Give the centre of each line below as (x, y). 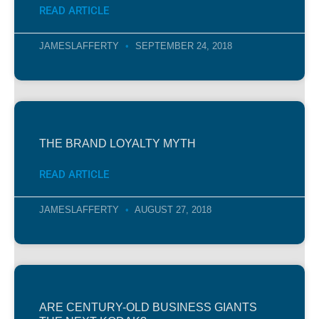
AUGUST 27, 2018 (172, 209)
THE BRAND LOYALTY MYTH (117, 143)
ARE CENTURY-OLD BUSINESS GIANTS (148, 307)
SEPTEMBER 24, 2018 (182, 46)
